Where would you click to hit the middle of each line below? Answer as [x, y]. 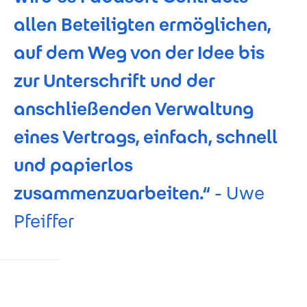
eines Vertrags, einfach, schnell [146, 137]
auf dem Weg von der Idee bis [139, 52]
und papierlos [73, 165]
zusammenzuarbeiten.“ [112, 193]
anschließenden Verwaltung [134, 109]
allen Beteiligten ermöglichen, [142, 24]
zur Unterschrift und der [114, 81]
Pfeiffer [44, 221]
